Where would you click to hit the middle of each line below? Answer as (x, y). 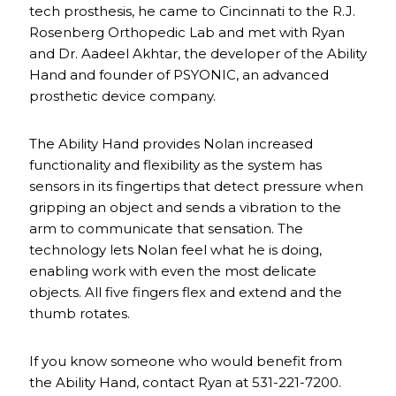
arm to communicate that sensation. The (166, 228)
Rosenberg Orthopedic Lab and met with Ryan (187, 32)
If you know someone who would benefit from (186, 361)
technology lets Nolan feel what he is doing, (175, 249)
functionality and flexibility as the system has (175, 164)
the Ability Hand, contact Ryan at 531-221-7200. (185, 382)
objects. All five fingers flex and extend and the (186, 292)
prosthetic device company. (122, 95)
